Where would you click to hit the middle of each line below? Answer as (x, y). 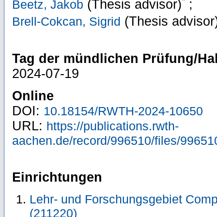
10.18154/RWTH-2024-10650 (123, 111)
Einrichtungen (57, 178)
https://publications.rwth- (113, 126)
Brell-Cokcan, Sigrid (66, 22)
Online (33, 96)
